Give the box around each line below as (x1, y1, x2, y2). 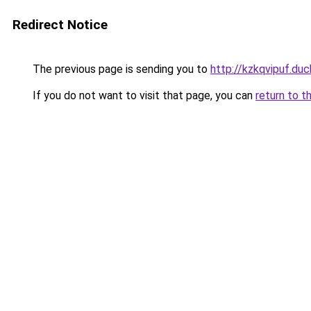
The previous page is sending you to (30, 62, 210, 76)
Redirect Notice (12, 17, 108, 33)
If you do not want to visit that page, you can (30, 89, 255, 102)
